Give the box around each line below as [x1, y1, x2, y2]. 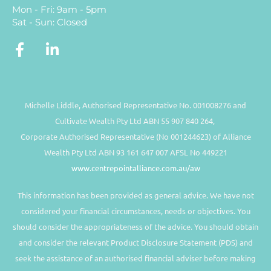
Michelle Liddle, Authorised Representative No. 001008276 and [25, 99, 246, 110]
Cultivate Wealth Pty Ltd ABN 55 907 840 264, [54, 115, 217, 126]
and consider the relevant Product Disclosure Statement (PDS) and [18, 237, 253, 248]
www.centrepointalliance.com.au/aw [71, 162, 200, 173]
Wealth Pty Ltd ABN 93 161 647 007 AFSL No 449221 [44, 146, 227, 157]
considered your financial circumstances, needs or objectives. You [21, 206, 250, 217]
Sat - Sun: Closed [12, 16, 87, 28]
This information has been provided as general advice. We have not [17, 190, 254, 201]
